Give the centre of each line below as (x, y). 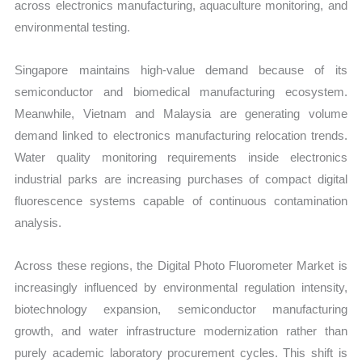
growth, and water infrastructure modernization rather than (181, 331)
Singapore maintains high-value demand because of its (181, 70)
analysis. (38, 223)
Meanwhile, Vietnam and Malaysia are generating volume (181, 114)
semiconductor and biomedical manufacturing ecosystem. (181, 92)
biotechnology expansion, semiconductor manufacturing (181, 309)
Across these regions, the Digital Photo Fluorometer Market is (181, 266)
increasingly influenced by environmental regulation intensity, (181, 288)
